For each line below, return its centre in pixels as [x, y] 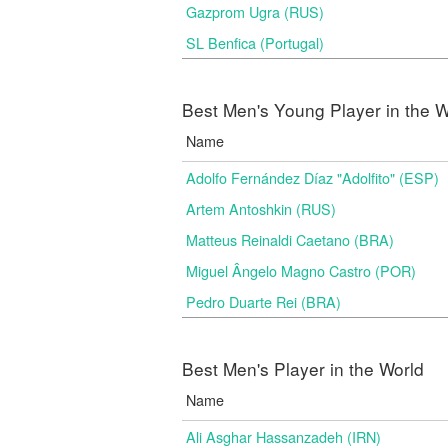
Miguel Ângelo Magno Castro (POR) [301, 270]
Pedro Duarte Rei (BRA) [263, 301]
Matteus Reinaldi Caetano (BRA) [290, 239]
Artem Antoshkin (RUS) [261, 208]
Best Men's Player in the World [303, 368]
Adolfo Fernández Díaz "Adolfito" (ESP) [312, 177]
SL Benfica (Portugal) [255, 42]
